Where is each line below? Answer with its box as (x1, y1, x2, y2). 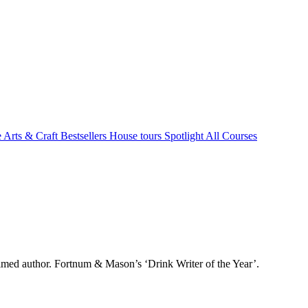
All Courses (206, 130, 257, 142)
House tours (109, 130, 164, 142)
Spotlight (164, 130, 206, 142)
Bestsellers (60, 130, 109, 142)
